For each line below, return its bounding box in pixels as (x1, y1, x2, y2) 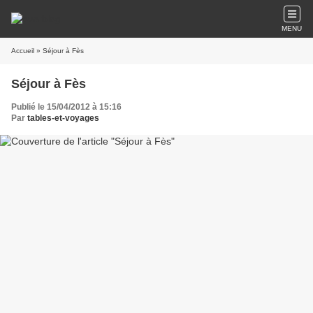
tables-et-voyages (27, 113, 99, 123)
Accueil (11, 47, 34, 54)
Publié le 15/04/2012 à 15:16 (11, 102, 122, 112)
